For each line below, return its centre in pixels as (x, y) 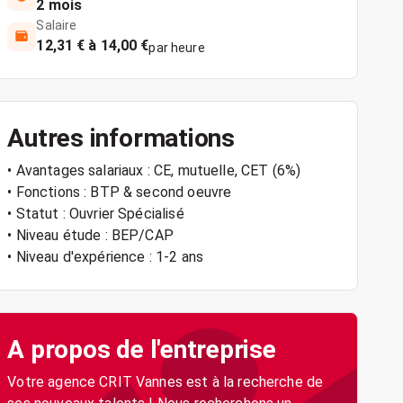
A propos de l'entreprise (142, 349)
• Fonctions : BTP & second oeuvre (120, 192)
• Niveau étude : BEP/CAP (90, 235)
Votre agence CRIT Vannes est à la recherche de (166, 382)
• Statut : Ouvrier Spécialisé (96, 214)
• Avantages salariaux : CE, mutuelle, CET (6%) (154, 170)
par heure (177, 48)
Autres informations (121, 138)
